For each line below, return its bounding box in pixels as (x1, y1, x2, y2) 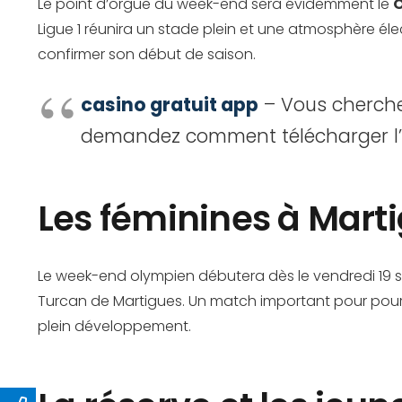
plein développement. (38, 316, 191, 336)
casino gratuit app (81, 92, 258, 118)
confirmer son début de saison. (38, 44, 256, 65)
